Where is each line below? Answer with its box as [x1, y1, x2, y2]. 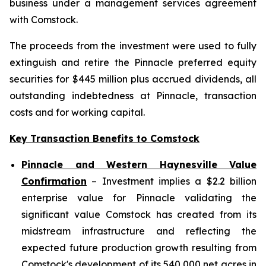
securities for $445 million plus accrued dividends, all [9, 73, 256, 85]
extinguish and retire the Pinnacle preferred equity [9, 56, 256, 68]
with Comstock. [9, 14, 83, 26]
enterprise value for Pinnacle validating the [21, 192, 256, 204]
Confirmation [21, 175, 87, 187]
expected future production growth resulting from [21, 242, 256, 254]
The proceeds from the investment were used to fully [9, 40, 256, 52]
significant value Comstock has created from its [21, 208, 256, 220]
